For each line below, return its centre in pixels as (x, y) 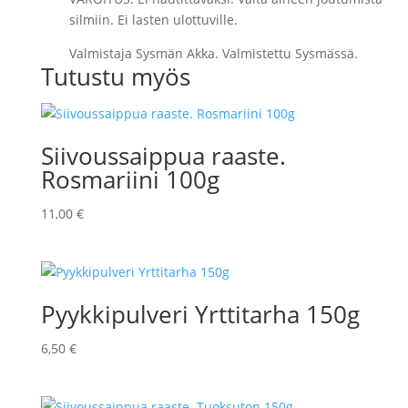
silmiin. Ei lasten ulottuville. (153, 20)
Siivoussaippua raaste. (163, 156)
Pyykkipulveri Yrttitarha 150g (200, 315)
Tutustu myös (115, 76)
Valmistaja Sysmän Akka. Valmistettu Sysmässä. (213, 53)
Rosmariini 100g (130, 179)
